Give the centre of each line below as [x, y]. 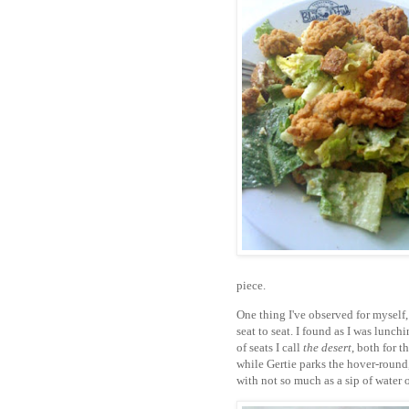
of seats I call [270, 347]
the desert [327, 347]
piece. [251, 286]
